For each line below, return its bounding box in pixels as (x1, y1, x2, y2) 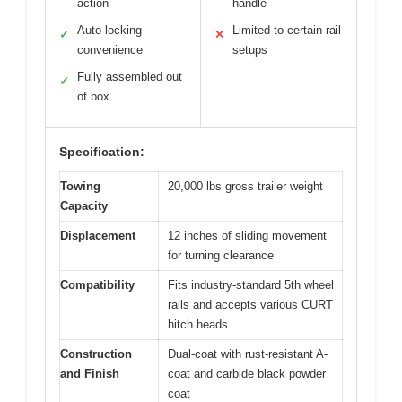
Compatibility (60, 277, 135, 292)
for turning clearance (168, 248, 274, 262)
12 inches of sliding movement (168, 228, 327, 242)
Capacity (60, 198, 108, 213)
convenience (77, 42, 143, 57)
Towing (60, 179, 100, 193)
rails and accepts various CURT (168, 297, 333, 311)
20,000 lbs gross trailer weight (168, 179, 323, 193)
